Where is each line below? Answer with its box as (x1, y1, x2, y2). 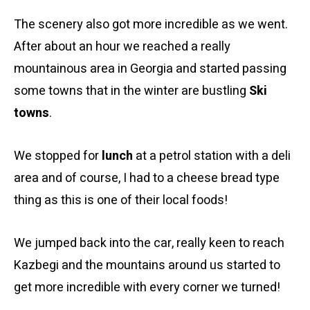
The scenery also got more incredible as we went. (14, 15, 288, 34)
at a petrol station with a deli (133, 147, 291, 165)
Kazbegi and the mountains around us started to (14, 256, 280, 275)
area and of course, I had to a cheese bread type (14, 169, 280, 188)
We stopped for (14, 147, 102, 165)
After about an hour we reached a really (14, 37, 230, 56)
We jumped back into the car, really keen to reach (14, 234, 284, 253)
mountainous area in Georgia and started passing (14, 60, 286, 78)
